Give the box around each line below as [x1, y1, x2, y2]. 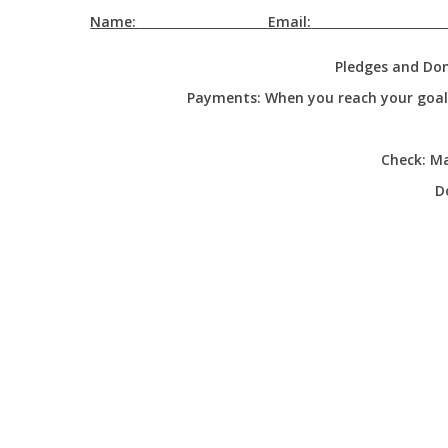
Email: [268, 12, 312, 31]
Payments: [187, 88, 261, 107]
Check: [381, 150, 426, 169]
